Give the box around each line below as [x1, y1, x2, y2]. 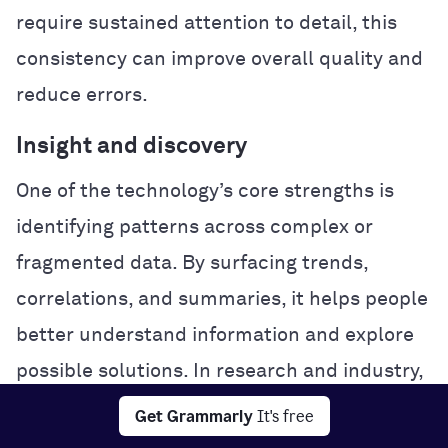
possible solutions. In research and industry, [16, 360, 423, 381]
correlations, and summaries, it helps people [16, 288, 428, 309]
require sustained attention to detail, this [16, 12, 397, 33]
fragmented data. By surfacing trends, [16, 252, 368, 273]
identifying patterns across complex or [16, 216, 373, 237]
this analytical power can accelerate [16, 396, 352, 417]
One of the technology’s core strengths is [16, 180, 394, 201]
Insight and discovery [16, 134, 247, 158]
